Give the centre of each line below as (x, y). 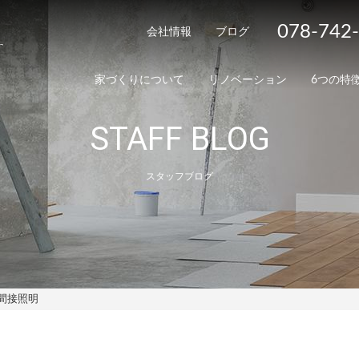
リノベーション (248, 80)
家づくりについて (139, 80)
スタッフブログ (179, 176)
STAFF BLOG (179, 139)
